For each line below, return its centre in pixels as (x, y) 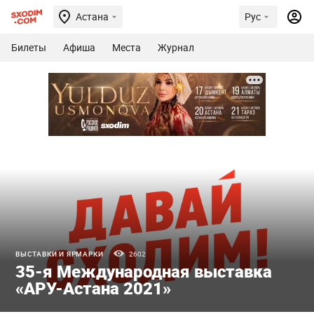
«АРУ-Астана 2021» (93, 288)
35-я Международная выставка (144, 272)
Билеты (29, 47)
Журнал (176, 47)
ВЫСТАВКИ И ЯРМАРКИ (60, 254)
